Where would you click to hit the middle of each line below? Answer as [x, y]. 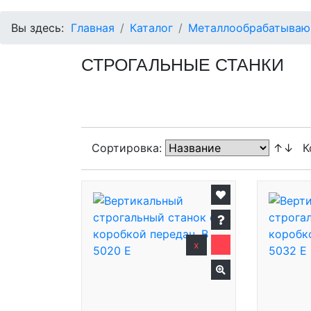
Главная [93, 28]
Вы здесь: [41, 28]
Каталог [151, 28]
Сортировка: [128, 148]
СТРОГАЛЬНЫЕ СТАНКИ [183, 65]
